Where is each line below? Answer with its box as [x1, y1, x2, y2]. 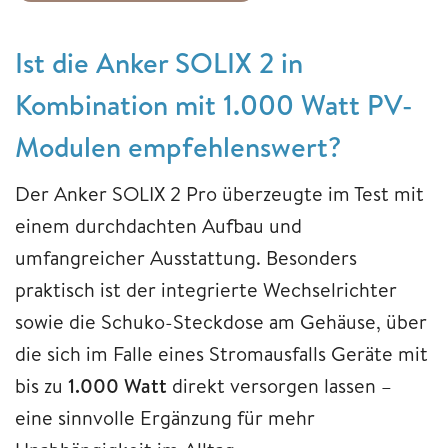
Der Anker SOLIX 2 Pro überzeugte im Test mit [15, 180, 424, 208]
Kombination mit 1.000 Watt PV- [15, 85, 413, 125]
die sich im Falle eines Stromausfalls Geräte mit [15, 340, 428, 368]
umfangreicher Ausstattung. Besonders [15, 244, 357, 272]
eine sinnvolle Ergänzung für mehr [15, 404, 315, 432]
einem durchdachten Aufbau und [15, 212, 302, 240]
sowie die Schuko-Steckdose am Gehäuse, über [15, 308, 427, 336]
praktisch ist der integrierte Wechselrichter [15, 276, 397, 304]
